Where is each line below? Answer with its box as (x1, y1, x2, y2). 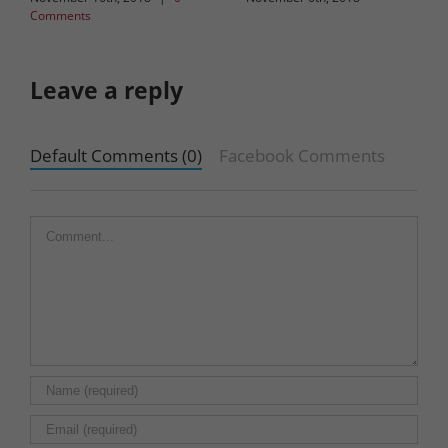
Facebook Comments (219, 144, 385, 168)
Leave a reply (30, 74, 183, 107)
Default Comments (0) (30, 144, 202, 168)
